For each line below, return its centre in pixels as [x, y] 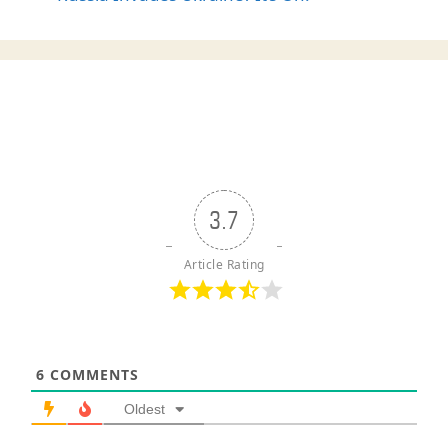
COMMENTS [92, 374]
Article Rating [224, 264]
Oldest [144, 408]
